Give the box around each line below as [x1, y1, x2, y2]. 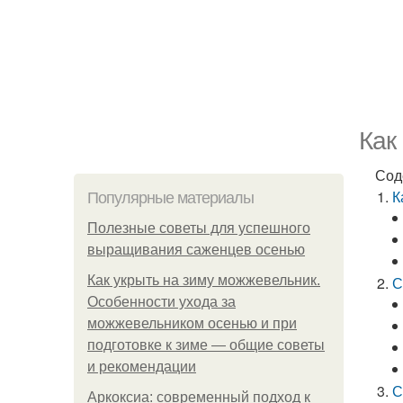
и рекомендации [87, 359, 196, 374]
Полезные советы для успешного [87, 220, 310, 236]
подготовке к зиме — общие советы [87, 337, 325, 353]
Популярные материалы [87, 189, 254, 207]
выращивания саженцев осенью [87, 242, 305, 257]
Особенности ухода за [87, 294, 236, 309]
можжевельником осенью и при [87, 316, 297, 331]
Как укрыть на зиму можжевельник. [87, 273, 320, 288]
